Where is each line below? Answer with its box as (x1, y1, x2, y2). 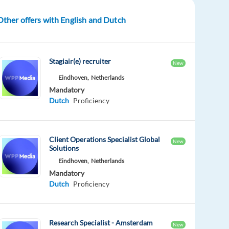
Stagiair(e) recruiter (49, 57, 111, 66)
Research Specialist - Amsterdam (49, 218, 153, 227)
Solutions (49, 144, 79, 153)
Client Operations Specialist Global (49, 135, 161, 144)
